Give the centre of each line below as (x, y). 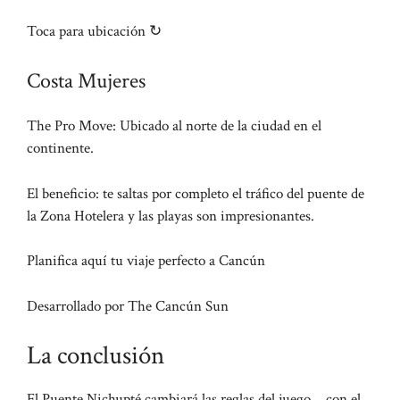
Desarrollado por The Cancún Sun (128, 306)
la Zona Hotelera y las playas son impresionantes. (171, 216)
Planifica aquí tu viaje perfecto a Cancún (146, 261)
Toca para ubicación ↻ (94, 31)
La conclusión (96, 356)
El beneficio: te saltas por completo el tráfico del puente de (196, 193)
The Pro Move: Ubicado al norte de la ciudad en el (174, 126)
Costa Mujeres (86, 81)
